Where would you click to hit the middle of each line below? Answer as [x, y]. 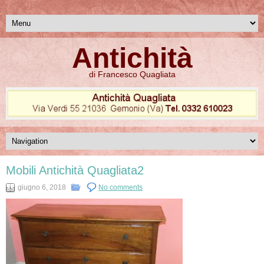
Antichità [132, 58]
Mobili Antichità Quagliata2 [75, 170]
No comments [121, 187]
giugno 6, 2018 [42, 187]
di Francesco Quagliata [132, 74]
